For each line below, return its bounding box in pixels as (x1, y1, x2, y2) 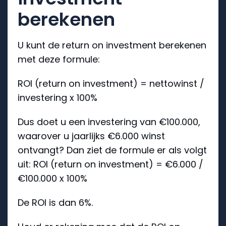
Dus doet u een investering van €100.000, (18, 115, 200, 128)
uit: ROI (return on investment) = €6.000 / (18, 157, 203, 171)
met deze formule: (18, 52, 100, 66)
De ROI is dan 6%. (18, 196, 93, 209)
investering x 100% (18, 91, 97, 104)
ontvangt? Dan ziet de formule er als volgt (18, 143, 207, 156)
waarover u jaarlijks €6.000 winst (18, 129, 165, 142)
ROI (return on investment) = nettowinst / (18, 77, 204, 90)
